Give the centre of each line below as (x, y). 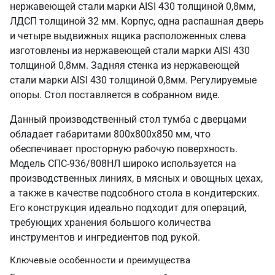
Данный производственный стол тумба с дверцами (128, 119)
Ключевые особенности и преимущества (100, 260)
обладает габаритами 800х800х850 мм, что (110, 134)
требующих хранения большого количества (110, 223)
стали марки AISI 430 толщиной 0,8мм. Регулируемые (133, 80)
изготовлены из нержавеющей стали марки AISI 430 (130, 51)
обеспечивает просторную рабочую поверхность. (124, 149)
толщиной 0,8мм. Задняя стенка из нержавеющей (125, 65)
